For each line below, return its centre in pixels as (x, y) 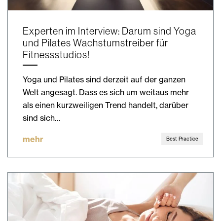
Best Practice (182, 139)
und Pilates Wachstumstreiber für (95, 43)
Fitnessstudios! (56, 55)
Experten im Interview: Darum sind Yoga (110, 31)
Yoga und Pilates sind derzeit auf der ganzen (104, 80)
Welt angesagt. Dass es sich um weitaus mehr (106, 92)
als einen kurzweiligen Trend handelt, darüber (106, 105)
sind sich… (41, 118)
